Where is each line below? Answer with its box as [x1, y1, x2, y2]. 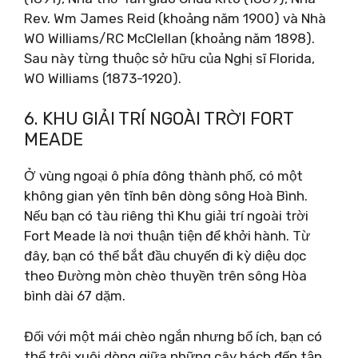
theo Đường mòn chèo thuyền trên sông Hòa [24, 268, 307, 284]
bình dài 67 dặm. [24, 288, 125, 304]
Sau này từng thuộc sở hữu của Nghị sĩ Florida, [24, 50, 315, 66]
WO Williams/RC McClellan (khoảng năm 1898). [24, 30, 315, 46]
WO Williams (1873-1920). [24, 70, 181, 86]
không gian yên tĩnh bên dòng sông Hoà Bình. [24, 188, 308, 204]
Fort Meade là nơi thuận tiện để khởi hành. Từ [24, 228, 310, 244]
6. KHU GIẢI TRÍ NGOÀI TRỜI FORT [24, 108, 293, 129]
